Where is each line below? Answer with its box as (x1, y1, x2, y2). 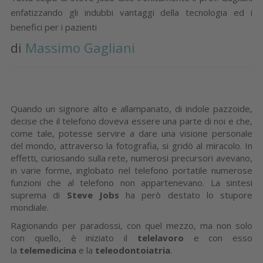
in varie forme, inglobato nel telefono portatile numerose (11, 164, 252, 176)
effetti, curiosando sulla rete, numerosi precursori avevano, (11, 151, 252, 164)
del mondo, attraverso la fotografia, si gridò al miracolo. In (11, 139, 252, 151)
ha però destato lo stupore (119, 188, 252, 201)
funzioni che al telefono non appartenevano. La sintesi (11, 176, 252, 188)
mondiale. (11, 201, 53, 213)
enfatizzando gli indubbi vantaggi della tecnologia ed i (11, 6, 252, 18)
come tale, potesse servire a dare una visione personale (11, 127, 252, 139)
